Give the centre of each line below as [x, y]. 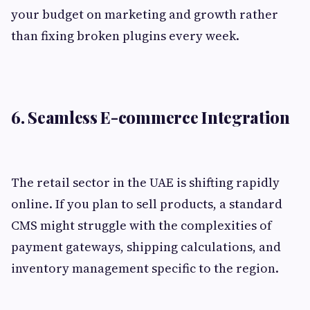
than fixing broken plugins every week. [125, 36]
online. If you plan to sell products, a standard [147, 204]
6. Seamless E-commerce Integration [151, 117]
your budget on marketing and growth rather [145, 15]
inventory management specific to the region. [145, 268]
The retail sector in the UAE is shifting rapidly [145, 183]
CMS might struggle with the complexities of [142, 226]
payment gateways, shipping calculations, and [146, 247]
